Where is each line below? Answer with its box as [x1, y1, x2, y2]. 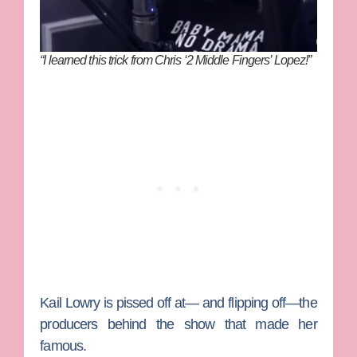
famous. [40, 337, 87, 354]
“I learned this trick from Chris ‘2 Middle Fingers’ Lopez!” [40, 53, 312, 67]
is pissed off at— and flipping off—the [103, 294, 317, 311]
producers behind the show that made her [40, 316, 317, 332]
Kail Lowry [40, 294, 104, 311]
